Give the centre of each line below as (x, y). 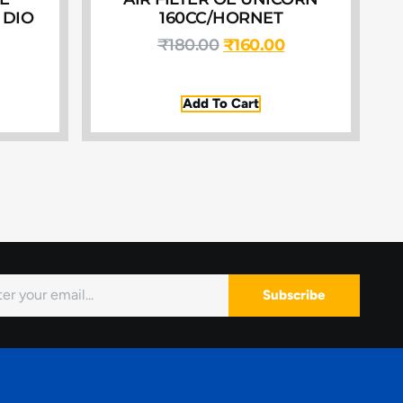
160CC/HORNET (221, 18)
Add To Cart (221, 104)
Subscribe (294, 295)
